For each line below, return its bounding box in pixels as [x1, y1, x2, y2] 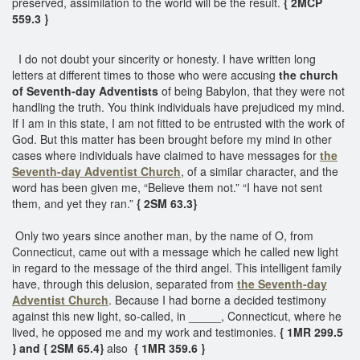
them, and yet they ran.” [12, 194, 137, 211]
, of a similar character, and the [181, 162, 338, 179]
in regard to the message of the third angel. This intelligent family [12, 259, 342, 276]
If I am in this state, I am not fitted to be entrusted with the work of [12, 114, 345, 131]
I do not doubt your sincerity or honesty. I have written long [12, 50, 316, 67]
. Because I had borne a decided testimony [108, 291, 326, 308]
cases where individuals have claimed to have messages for [12, 146, 320, 163]
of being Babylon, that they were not [158, 82, 345, 99]
